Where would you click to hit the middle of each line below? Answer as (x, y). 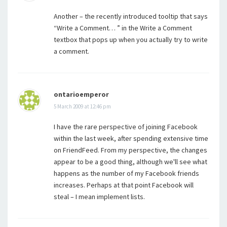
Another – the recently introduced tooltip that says (131, 16)
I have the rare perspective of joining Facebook (126, 127)
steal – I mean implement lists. (99, 197)
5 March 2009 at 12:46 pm (82, 106)
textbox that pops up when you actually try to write (131, 40)
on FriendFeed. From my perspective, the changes (130, 150)
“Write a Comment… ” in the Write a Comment (123, 28)
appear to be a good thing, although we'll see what (130, 162)
